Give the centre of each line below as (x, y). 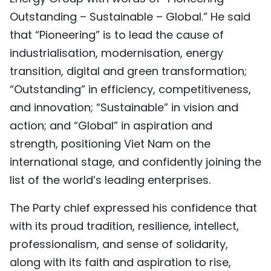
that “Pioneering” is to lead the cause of (117, 34)
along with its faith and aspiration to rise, (120, 262)
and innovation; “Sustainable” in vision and (124, 107)
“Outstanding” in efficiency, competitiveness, (130, 89)
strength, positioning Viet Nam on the (110, 143)
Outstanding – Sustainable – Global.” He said (130, 16)
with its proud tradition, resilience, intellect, (124, 226)
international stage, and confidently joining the (135, 162)
